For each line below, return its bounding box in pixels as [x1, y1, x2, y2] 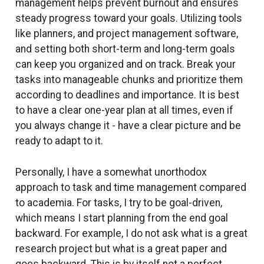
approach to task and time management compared [15, 181, 246, 193]
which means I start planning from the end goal [15, 212, 228, 224]
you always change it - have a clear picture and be [15, 119, 241, 131]
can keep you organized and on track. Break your [15, 58, 236, 70]
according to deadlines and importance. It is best [15, 88, 239, 101]
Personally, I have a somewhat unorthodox [15, 166, 207, 178]
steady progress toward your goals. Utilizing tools [15, 12, 242, 24]
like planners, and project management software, [15, 27, 238, 39]
